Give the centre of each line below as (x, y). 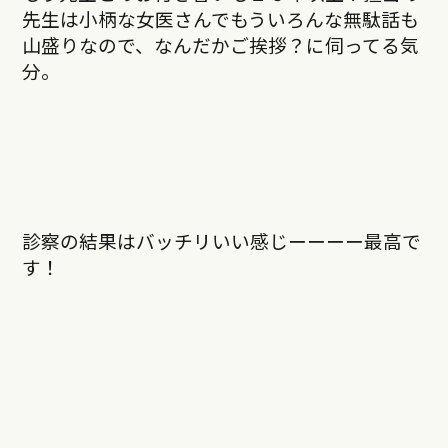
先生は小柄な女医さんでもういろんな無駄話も (220, 19)
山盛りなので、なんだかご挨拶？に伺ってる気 (220, 45)
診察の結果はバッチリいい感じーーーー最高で (221, 241)
